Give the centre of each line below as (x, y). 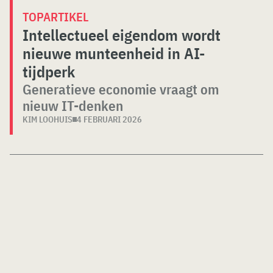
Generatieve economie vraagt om (121, 89)
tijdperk (49, 72)
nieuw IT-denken (73, 106)
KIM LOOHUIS (48, 120)
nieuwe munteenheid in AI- (114, 53)
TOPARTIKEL (55, 17)
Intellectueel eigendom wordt (122, 35)
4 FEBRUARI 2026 (109, 120)
